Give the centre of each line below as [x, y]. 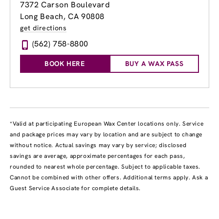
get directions [44, 28]
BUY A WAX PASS [154, 64]
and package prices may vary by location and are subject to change [106, 135]
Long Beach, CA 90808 [62, 17]
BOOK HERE [65, 64]
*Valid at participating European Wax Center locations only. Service [107, 124]
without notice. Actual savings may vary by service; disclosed [98, 145]
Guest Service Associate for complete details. [76, 188]
